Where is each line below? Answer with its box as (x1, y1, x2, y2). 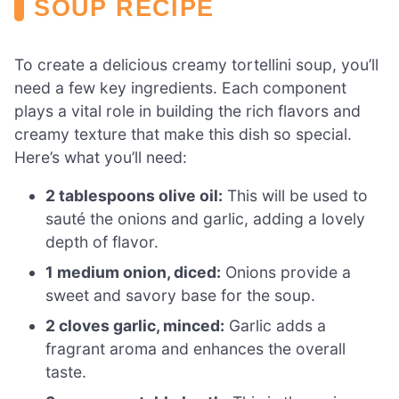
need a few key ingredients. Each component (14, 77, 346, 97)
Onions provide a (221, 263, 352, 282)
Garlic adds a (224, 316, 327, 336)
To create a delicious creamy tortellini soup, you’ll (14, 54, 379, 74)
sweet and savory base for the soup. (45, 286, 316, 305)
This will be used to (223, 186, 369, 206)
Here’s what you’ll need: (14, 147, 187, 167)
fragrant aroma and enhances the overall (45, 339, 346, 359)
